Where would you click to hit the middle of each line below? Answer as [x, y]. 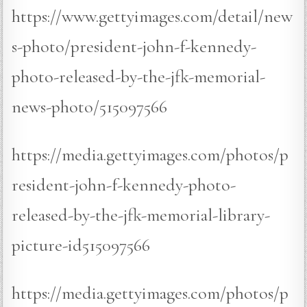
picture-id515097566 [81, 245]
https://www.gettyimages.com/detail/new [152, 16]
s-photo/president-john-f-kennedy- [134, 47]
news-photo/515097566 [90, 107]
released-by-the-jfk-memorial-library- [141, 215]
